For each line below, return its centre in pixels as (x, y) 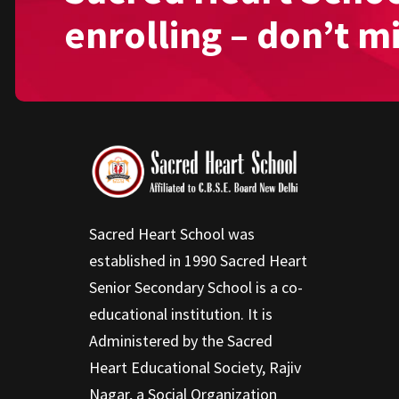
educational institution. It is (181, 314)
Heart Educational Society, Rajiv (195, 368)
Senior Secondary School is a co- (196, 288)
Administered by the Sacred (181, 341)
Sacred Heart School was (172, 234)
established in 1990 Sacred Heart (198, 261)
